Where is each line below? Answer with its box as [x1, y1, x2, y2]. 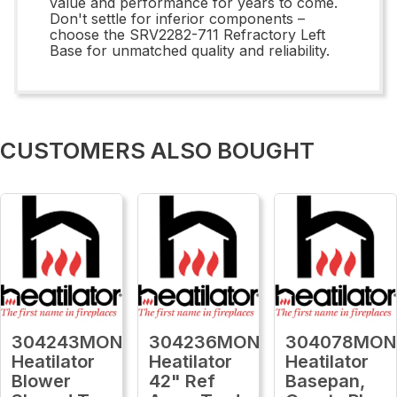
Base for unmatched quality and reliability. [50, 41, 330, 59]
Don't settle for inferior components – [50, 9, 305, 27]
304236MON [148, 331, 260, 353]
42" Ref [148, 370, 215, 392]
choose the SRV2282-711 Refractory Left [50, 25, 325, 43]
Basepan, [285, 370, 366, 392]
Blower [12, 370, 71, 392]
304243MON [12, 331, 122, 353]
